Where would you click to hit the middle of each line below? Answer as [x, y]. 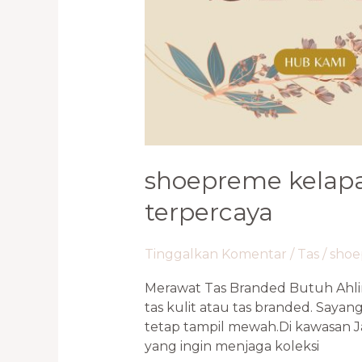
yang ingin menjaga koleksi [232, 346]
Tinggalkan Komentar [215, 254]
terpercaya [208, 212]
